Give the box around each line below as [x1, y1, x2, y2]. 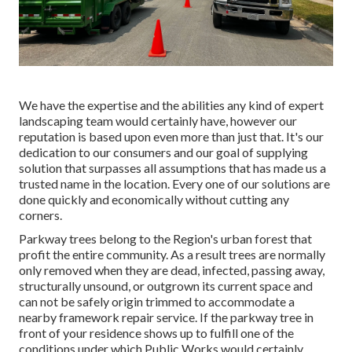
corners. [19, 207, 62, 223]
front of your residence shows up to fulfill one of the [19, 325, 294, 341]
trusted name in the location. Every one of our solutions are [19, 176, 330, 192]
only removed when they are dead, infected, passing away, [19, 262, 324, 278]
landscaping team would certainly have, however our [19, 113, 297, 129]
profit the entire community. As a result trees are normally [19, 247, 325, 262]
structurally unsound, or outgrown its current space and [19, 278, 313, 294]
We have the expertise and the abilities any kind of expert [19, 97, 324, 113]
